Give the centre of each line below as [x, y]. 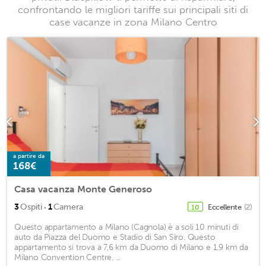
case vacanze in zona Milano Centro [133, 22]
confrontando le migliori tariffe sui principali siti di [133, 10]
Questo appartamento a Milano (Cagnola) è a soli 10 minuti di [126, 227]
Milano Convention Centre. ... [68, 257]
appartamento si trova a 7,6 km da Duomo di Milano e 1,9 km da [131, 247]
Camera [68, 207]
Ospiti [31, 207]
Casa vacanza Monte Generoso [83, 189]
